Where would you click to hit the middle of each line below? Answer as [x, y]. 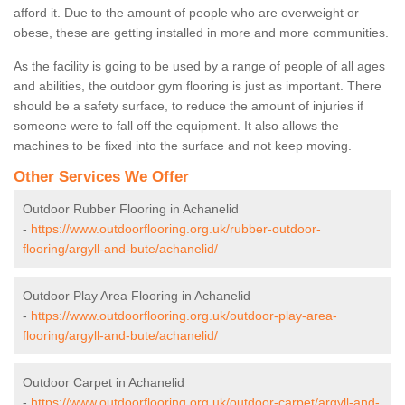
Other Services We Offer [101, 177]
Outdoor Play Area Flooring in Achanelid [137, 296]
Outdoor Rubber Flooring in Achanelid [131, 209]
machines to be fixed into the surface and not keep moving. [183, 146]
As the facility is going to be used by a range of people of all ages [199, 66]
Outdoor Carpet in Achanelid [104, 383]
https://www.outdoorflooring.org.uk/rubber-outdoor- [176, 229]
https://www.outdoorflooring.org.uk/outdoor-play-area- [184, 316]
